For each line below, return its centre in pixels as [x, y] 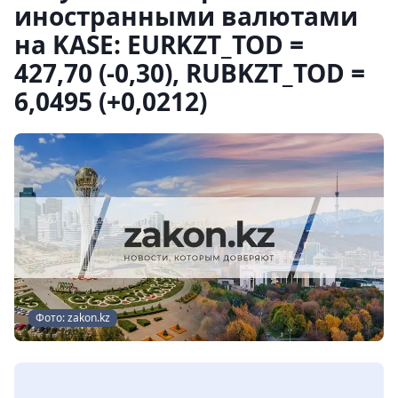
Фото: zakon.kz [73, 318]
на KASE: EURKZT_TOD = [159, 44]
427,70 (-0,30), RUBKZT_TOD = [190, 73]
